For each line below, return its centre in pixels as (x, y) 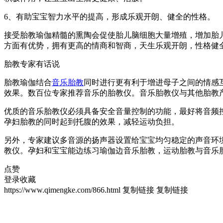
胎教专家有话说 (32, 64)
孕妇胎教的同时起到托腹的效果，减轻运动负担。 (92, 122)
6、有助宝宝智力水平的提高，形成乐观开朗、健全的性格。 (110, 17)
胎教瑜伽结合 (28, 83)
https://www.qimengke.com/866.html (62, 190)
